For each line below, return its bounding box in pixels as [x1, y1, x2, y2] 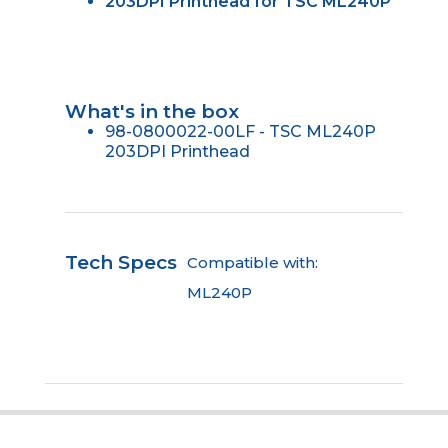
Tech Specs [64, 250, 177, 274]
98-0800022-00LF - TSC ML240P [104, 121, 376, 141]
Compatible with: [186, 252, 318, 272]
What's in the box [64, 99, 239, 123]
